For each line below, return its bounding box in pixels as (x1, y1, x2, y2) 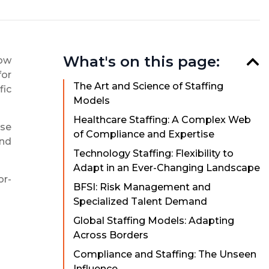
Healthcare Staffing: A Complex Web (73, 114, 251, 126)
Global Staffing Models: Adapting (73, 215, 234, 227)
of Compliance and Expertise (73, 128, 214, 141)
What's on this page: (62, 53, 220, 71)
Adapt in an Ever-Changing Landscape (73, 162, 260, 174)
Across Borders (73, 229, 148, 241)
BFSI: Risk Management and (73, 181, 211, 193)
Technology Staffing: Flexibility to (73, 148, 234, 160)
